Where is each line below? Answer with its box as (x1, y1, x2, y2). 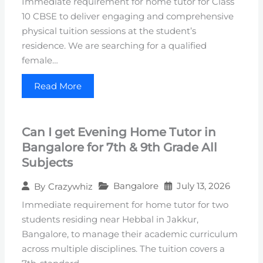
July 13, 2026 (177, 180, 231, 192)
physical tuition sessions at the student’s (22, 26, 197, 37)
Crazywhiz (48, 180, 93, 192)
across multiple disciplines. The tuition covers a (22, 244, 225, 255)
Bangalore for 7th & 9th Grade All (22, 140, 218, 155)
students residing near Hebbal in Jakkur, (22, 214, 199, 225)
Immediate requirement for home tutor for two (22, 200, 229, 211)
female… (22, 55, 59, 66)
